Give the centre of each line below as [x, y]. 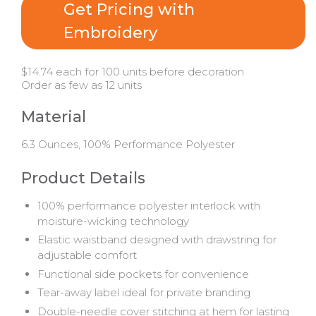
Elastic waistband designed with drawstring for [157, 240]
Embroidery [110, 32]
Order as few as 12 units [81, 85]
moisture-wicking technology [113, 221]
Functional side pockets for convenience [143, 274]
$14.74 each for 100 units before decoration [133, 71]
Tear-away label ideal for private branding [144, 293]
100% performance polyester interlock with [148, 205]
